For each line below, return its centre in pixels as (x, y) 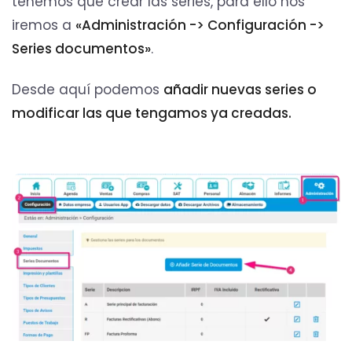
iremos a (44, 26)
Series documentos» (81, 49)
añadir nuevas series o (240, 90)
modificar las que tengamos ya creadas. (152, 114)
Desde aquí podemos (88, 90)
